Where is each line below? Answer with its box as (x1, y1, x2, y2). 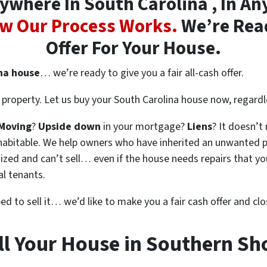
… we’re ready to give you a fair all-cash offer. (40, 65, 244, 80)
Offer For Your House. (46, 35, 221, 62)
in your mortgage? (101, 119, 187, 134)
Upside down (38, 119, 101, 134)
